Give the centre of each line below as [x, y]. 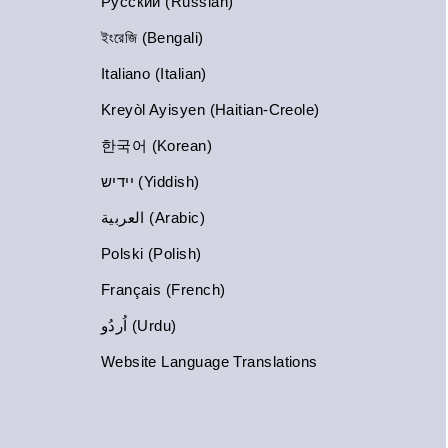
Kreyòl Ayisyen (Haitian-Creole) [210, 109]
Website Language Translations [209, 361]
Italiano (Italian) [153, 73]
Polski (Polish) [151, 253]
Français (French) [163, 289]
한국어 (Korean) [156, 145]
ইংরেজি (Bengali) [152, 37]
